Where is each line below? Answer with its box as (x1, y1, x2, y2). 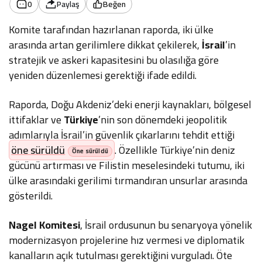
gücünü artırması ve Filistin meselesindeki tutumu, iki (9, 156, 245, 175)
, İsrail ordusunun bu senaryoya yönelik (80, 215, 253, 235)
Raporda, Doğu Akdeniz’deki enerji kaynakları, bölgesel (9, 95, 252, 114)
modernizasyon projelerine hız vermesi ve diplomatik (9, 230, 245, 250)
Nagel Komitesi (9, 215, 81, 235)
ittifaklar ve (9, 110, 64, 129)
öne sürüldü (11, 140, 65, 160)
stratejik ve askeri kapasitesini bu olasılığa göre (9, 50, 219, 70)
